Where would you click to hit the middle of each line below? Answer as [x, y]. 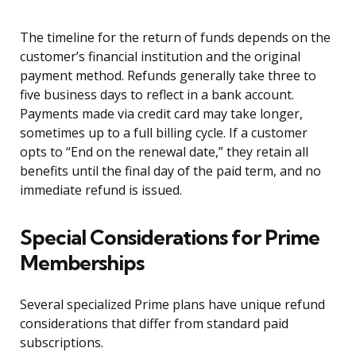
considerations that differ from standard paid [154, 324]
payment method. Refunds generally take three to [168, 76]
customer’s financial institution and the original [160, 57]
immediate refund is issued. [101, 190]
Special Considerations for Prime [170, 238]
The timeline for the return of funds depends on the [175, 38]
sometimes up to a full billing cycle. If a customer [164, 133]
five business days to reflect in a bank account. [157, 95]
